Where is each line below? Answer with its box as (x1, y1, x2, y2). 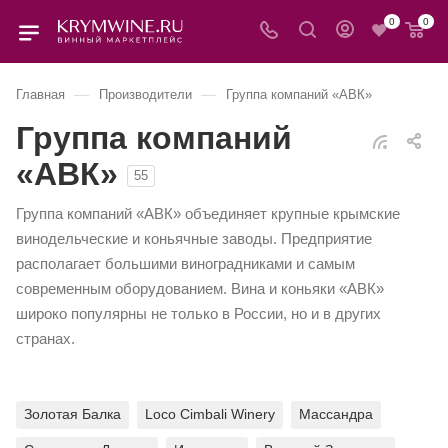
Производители (99, 87, 192, 102)
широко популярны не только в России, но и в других (16, 305, 381, 322)
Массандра (299, 405, 373, 422)
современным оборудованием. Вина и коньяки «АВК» (16, 280, 384, 297)
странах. (16, 330, 75, 347)
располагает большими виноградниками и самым (16, 255, 355, 272)
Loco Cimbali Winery (145, 405, 275, 422)
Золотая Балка (24, 405, 121, 422)
